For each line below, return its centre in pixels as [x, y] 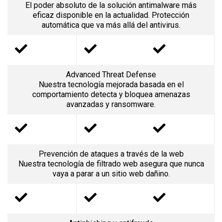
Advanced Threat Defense [111, 74]
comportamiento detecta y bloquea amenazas [111, 94]
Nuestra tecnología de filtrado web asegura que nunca [111, 164]
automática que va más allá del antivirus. [111, 25]
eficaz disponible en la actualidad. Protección [111, 15]
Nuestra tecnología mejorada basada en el [111, 84]
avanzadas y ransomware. [111, 104]
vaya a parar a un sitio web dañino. [111, 173]
